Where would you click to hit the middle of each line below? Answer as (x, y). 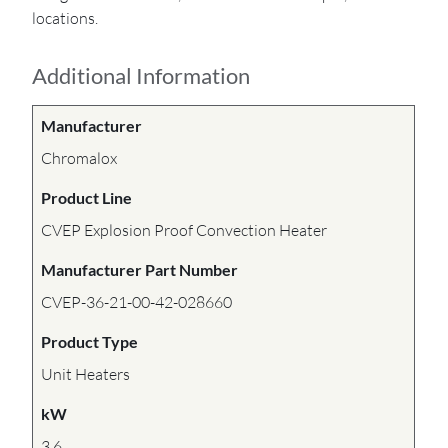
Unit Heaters (86, 373)
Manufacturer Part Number (140, 269)
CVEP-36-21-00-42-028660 (137, 301)
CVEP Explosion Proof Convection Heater (184, 229)
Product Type (90, 341)
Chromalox (79, 157)
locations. (65, 17)
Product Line (87, 197)
